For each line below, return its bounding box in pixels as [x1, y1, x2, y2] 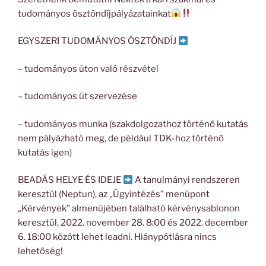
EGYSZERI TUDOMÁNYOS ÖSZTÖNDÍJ [18, 36, 178, 47]
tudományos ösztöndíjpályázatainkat [18, 8, 171, 19]
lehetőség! [18, 246, 63, 257]
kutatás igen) [18, 147, 72, 158]
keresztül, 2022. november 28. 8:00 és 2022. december [18, 217, 248, 229]
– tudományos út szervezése [18, 91, 137, 102]
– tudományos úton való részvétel [18, 63, 159, 74]
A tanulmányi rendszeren [133, 175, 240, 186]
